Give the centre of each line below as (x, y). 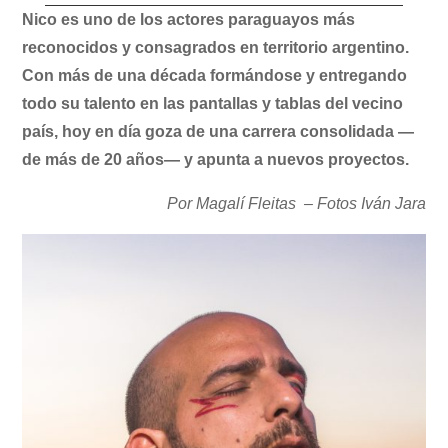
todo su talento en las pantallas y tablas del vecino (213, 103)
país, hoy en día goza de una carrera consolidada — (218, 131)
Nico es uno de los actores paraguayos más (189, 19)
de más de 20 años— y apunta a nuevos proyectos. (216, 159)
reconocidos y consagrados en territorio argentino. (216, 47)
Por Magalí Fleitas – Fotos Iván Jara (296, 203)
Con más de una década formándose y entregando (215, 75)
